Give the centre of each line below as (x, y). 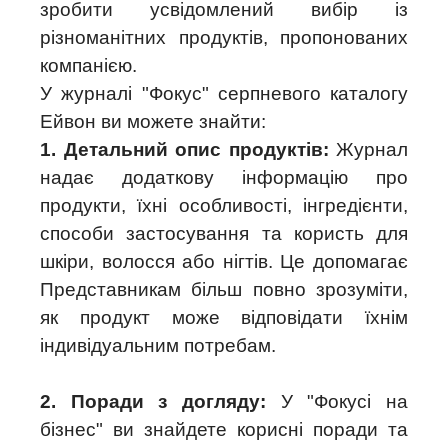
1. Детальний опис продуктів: (184, 149)
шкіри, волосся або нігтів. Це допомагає (224, 261)
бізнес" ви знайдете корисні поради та (224, 429)
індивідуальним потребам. (158, 345)
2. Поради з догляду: (153, 401)
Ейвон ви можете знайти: (153, 121)
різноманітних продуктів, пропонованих (224, 37)
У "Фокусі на (337, 401)
